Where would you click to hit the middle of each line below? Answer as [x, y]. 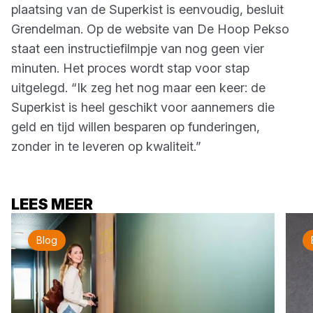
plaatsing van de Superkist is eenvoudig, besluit [147, 9]
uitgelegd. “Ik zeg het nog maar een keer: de [138, 88]
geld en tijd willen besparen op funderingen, [136, 127]
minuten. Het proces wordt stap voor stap [130, 68]
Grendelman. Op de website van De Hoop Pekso [150, 29]
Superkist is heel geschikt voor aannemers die [143, 107]
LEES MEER [52, 204]
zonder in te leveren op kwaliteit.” [106, 146]
